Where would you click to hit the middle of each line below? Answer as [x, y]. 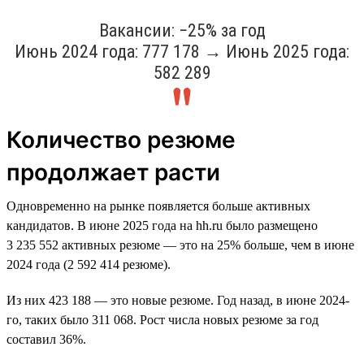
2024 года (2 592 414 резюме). [89, 264]
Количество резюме [121, 139]
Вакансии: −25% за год [182, 30]
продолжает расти [113, 172]
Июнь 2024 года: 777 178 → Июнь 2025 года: [182, 51]
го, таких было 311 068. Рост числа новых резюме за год [162, 319]
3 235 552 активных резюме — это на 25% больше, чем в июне [180, 245]
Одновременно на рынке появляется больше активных [158, 206]
